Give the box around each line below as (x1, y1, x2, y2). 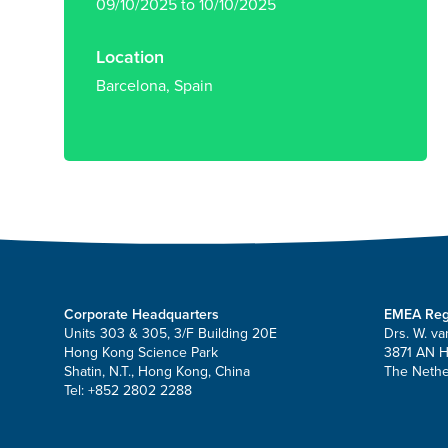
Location (96, 46, 164, 69)
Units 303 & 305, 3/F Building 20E (64, 325, 277, 343)
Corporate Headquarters (64, 306, 219, 324)
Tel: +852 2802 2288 (64, 382, 192, 400)
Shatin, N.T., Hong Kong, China (64, 363, 250, 381)
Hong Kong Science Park (64, 344, 218, 362)
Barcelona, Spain (96, 76, 213, 97)
